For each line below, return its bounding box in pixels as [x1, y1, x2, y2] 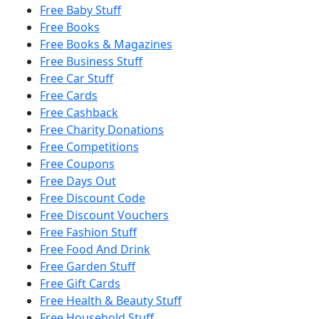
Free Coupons [40, 155, 115, 172]
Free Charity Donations [40, 121, 164, 137]
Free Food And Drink [40, 241, 150, 257]
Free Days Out [40, 172, 116, 189]
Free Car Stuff [40, 70, 113, 86]
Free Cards [40, 87, 98, 103]
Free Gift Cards [40, 275, 120, 291]
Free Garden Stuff [40, 258, 135, 274]
